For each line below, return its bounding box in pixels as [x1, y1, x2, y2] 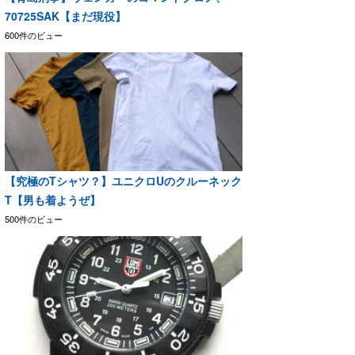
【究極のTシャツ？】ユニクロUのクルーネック [5, 172, 242, 189]
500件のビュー [5, 212, 63, 225]
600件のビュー [5, 28, 63, 41]
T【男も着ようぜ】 [5, 191, 101, 208]
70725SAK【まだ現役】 [5, 7, 126, 24]
